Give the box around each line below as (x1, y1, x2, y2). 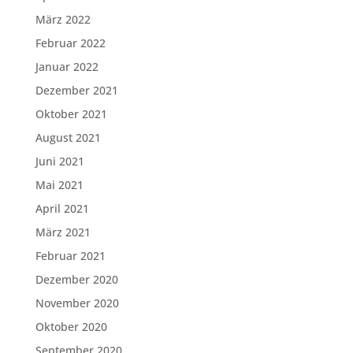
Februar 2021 (35, 248, 106, 263)
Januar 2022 (35, 59, 98, 74)
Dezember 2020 (35, 272, 118, 287)
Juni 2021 (35, 154, 84, 169)
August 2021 (35, 130, 101, 145)
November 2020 (35, 295, 119, 310)
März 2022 (35, 12, 91, 27)
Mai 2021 (35, 177, 84, 192)
